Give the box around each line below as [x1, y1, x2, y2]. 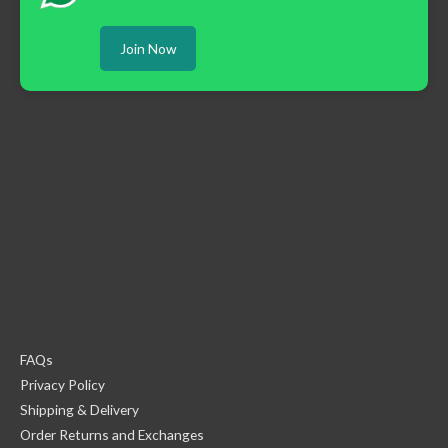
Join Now [120, 40, 176, 58]
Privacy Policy [20, 375, 105, 393]
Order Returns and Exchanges [20, 425, 204, 443]
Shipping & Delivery [20, 400, 139, 418]
